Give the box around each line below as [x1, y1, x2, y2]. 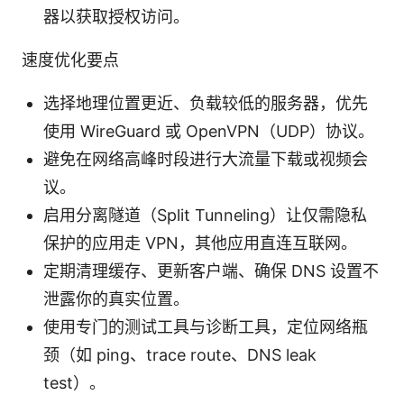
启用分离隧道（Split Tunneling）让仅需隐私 [43, 205, 367, 225]
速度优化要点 [22, 50, 119, 69]
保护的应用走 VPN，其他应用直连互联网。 [43, 233, 357, 252]
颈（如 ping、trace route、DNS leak [43, 344, 317, 364]
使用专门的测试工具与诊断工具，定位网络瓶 [43, 317, 368, 336]
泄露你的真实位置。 [43, 289, 189, 308]
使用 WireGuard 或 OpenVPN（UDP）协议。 [43, 121, 374, 141]
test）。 [43, 372, 106, 392]
